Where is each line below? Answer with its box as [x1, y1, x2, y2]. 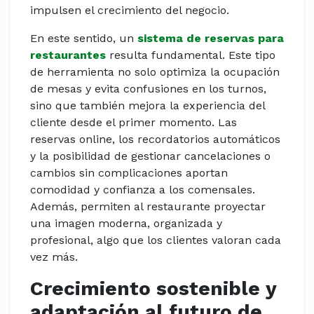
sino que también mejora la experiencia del [30, 99, 265, 112]
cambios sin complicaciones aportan [30, 166, 228, 179]
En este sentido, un [30, 32, 137, 45]
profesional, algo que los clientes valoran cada [30, 233, 281, 247]
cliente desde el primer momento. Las [30, 116, 237, 129]
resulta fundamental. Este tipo [106, 48, 275, 62]
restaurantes [30, 48, 106, 62]
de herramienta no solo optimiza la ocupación [30, 65, 280, 78]
